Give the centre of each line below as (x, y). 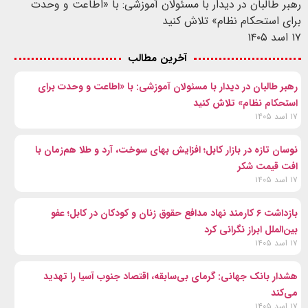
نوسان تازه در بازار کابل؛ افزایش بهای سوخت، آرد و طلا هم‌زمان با (167, 150)
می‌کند (285, 293)
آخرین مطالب (158, 58)
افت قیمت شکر (268, 166)
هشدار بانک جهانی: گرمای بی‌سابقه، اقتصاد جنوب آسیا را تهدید (171, 276)
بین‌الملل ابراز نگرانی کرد (251, 229)
